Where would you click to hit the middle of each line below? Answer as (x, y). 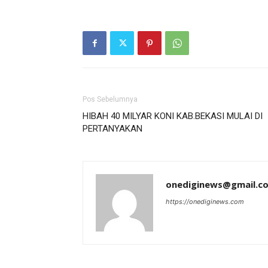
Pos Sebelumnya (110, 100)
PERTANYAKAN (112, 129)
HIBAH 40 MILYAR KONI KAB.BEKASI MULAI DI (173, 116)
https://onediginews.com (205, 202)
